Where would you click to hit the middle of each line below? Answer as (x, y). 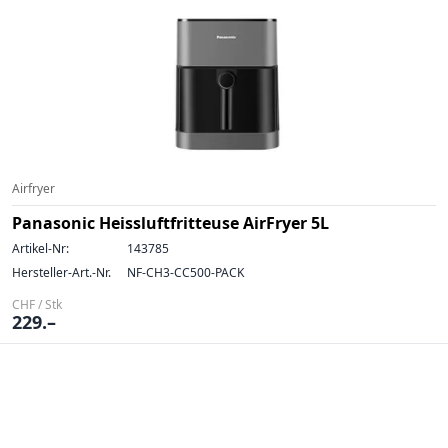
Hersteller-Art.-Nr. (61, 272)
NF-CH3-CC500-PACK (185, 272)
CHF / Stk (37, 304)
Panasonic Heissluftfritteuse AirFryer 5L (170, 223)
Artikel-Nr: (40, 248)
